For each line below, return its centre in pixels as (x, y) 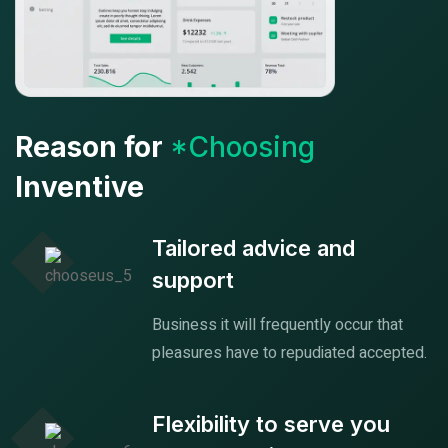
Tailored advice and (253, 247)
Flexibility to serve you (271, 423)
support (193, 279)
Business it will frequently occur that (277, 324)
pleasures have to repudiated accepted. (289, 352)
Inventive (79, 186)
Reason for (92, 146)
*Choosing (242, 146)
